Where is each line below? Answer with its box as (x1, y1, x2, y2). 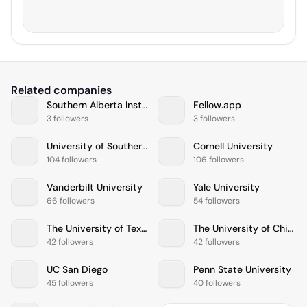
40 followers (193, 277, 241, 288)
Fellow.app (193, 98, 241, 111)
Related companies (11, 83, 112, 98)
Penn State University (193, 262, 291, 275)
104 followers (47, 153, 97, 165)
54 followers (193, 195, 240, 206)
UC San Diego (47, 262, 108, 275)
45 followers (47, 277, 93, 288)
